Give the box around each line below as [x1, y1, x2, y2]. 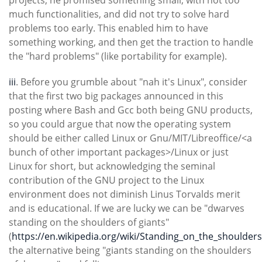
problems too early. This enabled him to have [9, 22, 208, 35]
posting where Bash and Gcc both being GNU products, [9, 104, 253, 117]
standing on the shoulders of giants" [9, 216, 169, 229]
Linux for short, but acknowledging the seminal [9, 160, 215, 173]
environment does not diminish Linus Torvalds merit [9, 188, 240, 201]
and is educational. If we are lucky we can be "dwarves [9, 202, 244, 215]
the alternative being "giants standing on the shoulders [9, 244, 251, 257]
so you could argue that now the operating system [9, 118, 231, 131]
